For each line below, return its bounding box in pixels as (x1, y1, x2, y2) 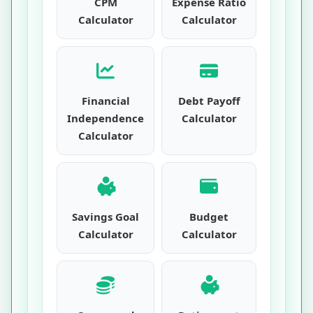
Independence (67, 111, 144, 125)
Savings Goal (72, 210, 139, 224)
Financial (81, 94, 130, 108)
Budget (189, 210, 228, 224)
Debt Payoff (177, 94, 240, 108)
